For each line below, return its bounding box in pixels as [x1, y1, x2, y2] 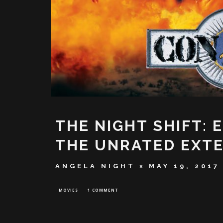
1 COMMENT [88, 187, 118, 193]
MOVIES [59, 187, 78, 193]
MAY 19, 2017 [149, 162, 220, 170]
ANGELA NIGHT [55, 162, 135, 170]
